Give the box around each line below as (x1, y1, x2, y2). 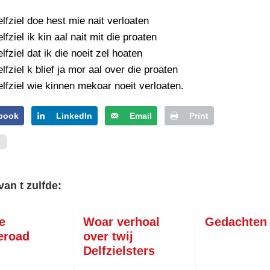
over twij (83, 230, 134, 243)
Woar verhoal (83, 215, 160, 229)
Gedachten (204, 215, 267, 229)
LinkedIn (56, 111, 93, 121)
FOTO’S (63, 21, 95, 31)
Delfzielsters (83, 244, 155, 258)
